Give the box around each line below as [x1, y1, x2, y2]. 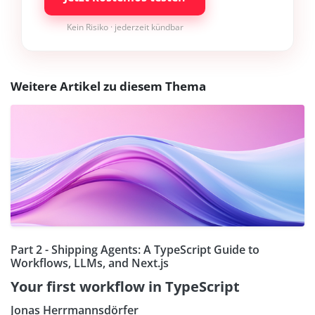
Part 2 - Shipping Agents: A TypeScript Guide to [11, 241, 259, 257]
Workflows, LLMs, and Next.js [11, 255, 169, 271]
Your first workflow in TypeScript [11, 276, 240, 296]
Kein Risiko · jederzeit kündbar [66, 20, 184, 33]
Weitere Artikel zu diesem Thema [11, 77, 206, 94]
